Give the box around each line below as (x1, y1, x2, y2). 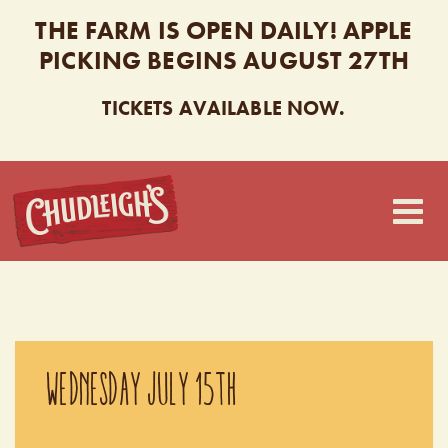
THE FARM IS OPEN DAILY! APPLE (35, 14, 413, 47)
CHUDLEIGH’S (179, 171, 414, 219)
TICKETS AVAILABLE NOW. (102, 95, 346, 122)
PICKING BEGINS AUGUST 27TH (39, 44, 409, 77)
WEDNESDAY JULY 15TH (47, 361, 238, 416)
